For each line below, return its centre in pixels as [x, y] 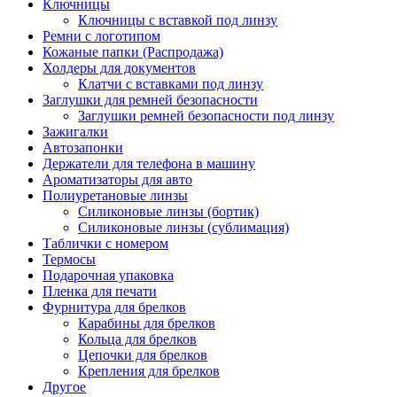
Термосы [69, 259]
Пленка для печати [100, 291]
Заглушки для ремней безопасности [150, 99]
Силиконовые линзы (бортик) [168, 211]
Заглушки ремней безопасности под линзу [206, 115]
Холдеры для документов [119, 67]
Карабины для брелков [147, 323]
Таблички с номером [105, 243]
